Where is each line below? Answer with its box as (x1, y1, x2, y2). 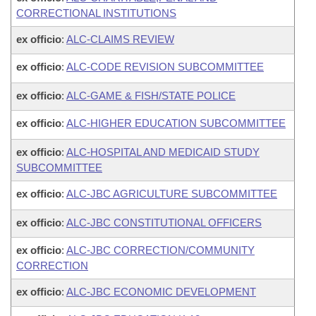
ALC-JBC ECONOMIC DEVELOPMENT (66, 286, 256, 298)
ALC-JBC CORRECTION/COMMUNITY (66, 244, 255, 256)
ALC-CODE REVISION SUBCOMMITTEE (66, 61, 264, 73)
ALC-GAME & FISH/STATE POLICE (66, 90, 236, 102)
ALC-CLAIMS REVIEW (66, 33, 174, 45)
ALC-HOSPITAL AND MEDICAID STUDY (66, 146, 260, 158)
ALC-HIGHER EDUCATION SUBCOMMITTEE (66, 117, 286, 129)
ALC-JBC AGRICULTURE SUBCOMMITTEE (66, 188, 277, 200)
